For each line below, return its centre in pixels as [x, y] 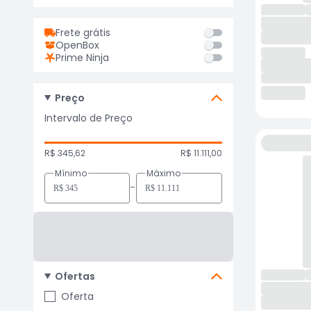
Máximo [164, 173]
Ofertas [75, 276]
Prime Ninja [82, 58]
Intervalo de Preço [89, 118]
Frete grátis [83, 33]
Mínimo [71, 173]
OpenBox [77, 45]
